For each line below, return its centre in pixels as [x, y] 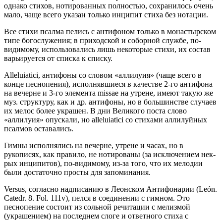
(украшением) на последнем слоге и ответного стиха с [96, 216]
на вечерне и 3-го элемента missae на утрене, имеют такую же [109, 93]
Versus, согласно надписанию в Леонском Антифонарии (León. [111, 189]
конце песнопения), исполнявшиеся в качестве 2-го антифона [108, 84]
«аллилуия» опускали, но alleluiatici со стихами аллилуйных [106, 119]
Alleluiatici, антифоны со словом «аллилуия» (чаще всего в [103, 75]
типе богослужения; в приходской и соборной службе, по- [103, 40]
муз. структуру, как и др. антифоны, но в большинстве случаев [110, 102]
